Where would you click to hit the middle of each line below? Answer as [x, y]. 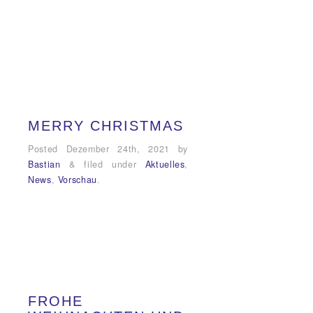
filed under [110, 165]
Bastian [44, 165]
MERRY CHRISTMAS [106, 126]
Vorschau [77, 180]
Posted [47, 149]
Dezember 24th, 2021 [118, 149]
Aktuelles [165, 165]
